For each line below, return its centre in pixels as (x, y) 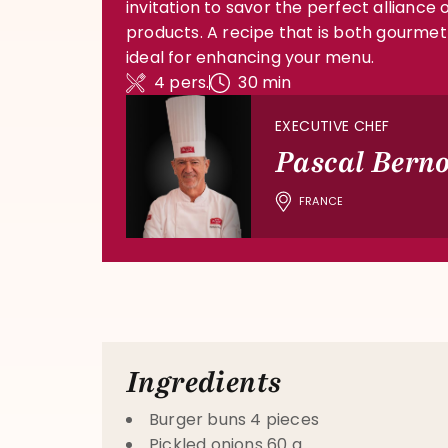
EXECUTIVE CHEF (332, 126)
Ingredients (204, 382)
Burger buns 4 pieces (234, 419)
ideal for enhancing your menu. (250, 57)
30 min (265, 82)
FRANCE (321, 201)
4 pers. (182, 82)
